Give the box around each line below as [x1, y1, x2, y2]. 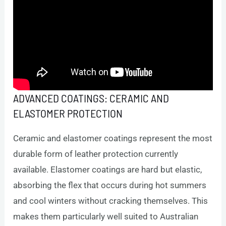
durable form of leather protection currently [13, 148, 179, 159]
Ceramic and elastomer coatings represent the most [13, 133, 213, 143]
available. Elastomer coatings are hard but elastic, [13, 164, 202, 175]
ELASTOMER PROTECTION [13, 106, 123, 120]
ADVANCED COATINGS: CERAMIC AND [13, 91, 169, 104]
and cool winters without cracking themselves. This [13, 195, 208, 206]
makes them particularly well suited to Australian [13, 211, 199, 221]
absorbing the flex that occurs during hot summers [13, 180, 207, 190]
